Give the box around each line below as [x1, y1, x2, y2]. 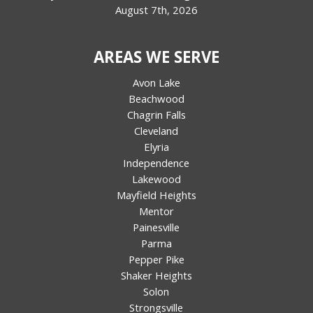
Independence [123, 156, 190, 170]
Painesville [133, 220, 180, 235]
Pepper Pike [128, 252, 184, 267]
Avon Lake [132, 75, 180, 90]
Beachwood [128, 92, 184, 106]
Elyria [143, 140, 169, 154]
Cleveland [134, 124, 179, 138]
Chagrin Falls [126, 108, 186, 122]
